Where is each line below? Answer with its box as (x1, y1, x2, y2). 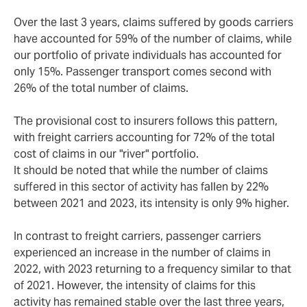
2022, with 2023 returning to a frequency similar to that (14, 262, 291, 277)
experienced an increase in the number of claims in (14, 245, 271, 260)
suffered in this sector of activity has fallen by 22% (14, 180, 269, 195)
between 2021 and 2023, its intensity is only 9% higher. (14, 196, 289, 211)
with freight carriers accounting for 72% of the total (14, 130, 275, 145)
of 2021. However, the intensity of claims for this (14, 278, 256, 293)
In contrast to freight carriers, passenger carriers (14, 229, 261, 244)
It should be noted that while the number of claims (14, 163, 268, 178)
